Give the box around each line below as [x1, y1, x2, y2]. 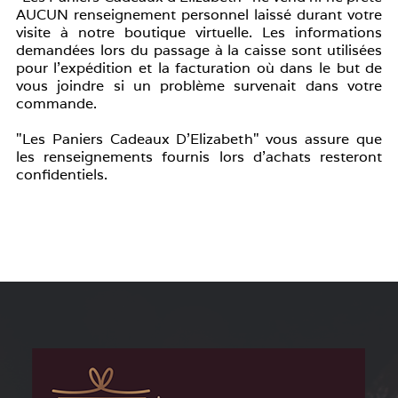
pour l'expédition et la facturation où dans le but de [15, 59, 383, 77]
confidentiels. [15, 165, 107, 184]
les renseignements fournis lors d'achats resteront [15, 147, 383, 166]
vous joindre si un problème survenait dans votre [15, 76, 383, 95]
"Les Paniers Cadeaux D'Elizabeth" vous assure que [15, 130, 383, 148]
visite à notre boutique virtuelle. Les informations [15, 23, 383, 42]
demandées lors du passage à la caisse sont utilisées [15, 41, 383, 60]
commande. [15, 94, 97, 113]
